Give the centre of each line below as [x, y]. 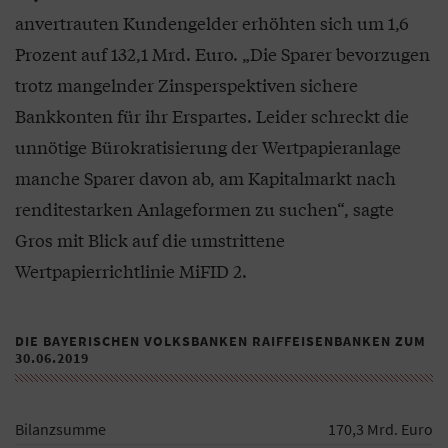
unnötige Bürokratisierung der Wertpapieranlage [208, 147]
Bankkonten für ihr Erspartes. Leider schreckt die [212, 116]
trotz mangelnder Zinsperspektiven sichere [186, 85]
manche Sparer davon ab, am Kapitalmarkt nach [205, 178]
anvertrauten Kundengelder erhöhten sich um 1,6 [212, 23]
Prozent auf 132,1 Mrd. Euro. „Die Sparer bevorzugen [222, 54]
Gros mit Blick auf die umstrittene [150, 240]
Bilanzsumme [60, 429]
